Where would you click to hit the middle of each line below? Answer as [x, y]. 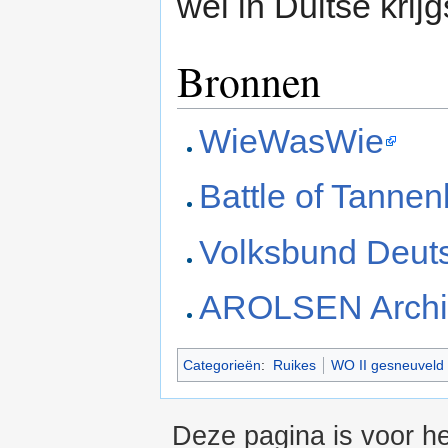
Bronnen [249, 80]
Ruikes [294, 364]
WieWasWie [292, 140]
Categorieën [222, 364]
